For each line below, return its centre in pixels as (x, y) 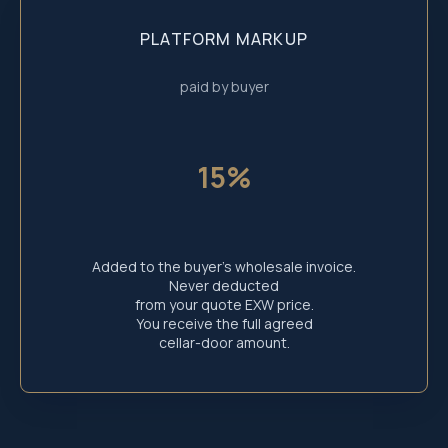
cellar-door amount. (224, 342)
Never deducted (224, 285)
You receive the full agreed (224, 323)
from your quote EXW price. (224, 304)
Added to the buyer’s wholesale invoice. (224, 266)
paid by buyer (224, 86)
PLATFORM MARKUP (224, 39)
